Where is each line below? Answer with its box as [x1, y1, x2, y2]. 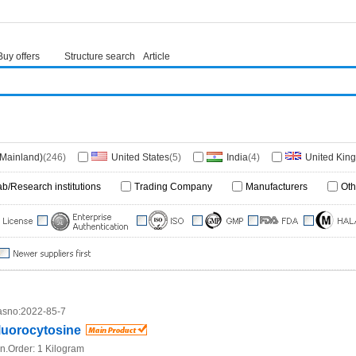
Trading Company [134, 181, 212, 192]
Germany [187, 172, 226, 184]
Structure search [64, 51, 135, 62]
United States [111, 152, 169, 163]
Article [143, 51, 170, 62]
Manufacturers [246, 181, 308, 192]
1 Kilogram [37, 343, 84, 354]
